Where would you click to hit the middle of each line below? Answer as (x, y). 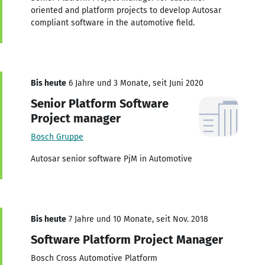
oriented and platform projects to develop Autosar (126, 10)
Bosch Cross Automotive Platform (94, 258)
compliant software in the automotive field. (113, 22)
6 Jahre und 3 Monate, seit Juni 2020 (135, 83)
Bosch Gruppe (57, 137)
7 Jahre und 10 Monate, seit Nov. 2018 (137, 219)
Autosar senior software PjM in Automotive (112, 159)
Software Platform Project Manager (127, 239)
